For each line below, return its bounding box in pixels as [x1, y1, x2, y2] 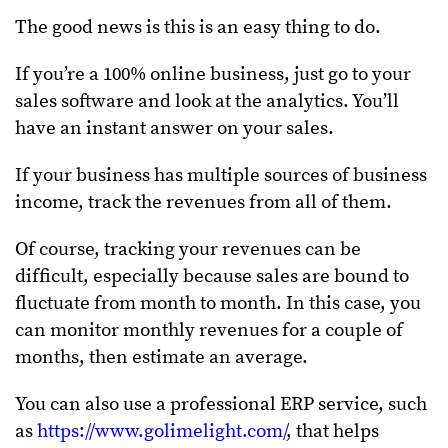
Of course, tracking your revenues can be [15, 237, 361, 261]
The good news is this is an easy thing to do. [15, 15, 381, 39]
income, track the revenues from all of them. [15, 190, 392, 214]
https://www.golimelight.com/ [37, 419, 286, 443]
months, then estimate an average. [15, 345, 308, 369]
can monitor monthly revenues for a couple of [15, 318, 403, 342]
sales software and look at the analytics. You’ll [15, 89, 399, 113]
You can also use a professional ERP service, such [15, 392, 427, 416]
